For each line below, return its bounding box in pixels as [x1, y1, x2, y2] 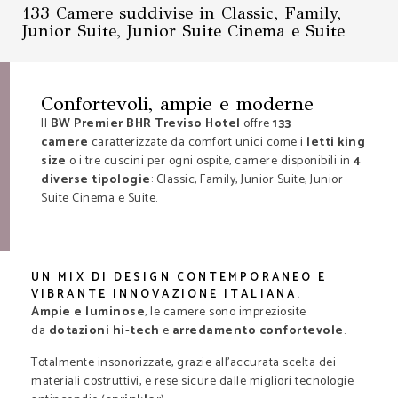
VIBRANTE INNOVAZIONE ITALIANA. [31, 285, 303, 305]
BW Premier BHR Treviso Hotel [50, 114, 241, 134]
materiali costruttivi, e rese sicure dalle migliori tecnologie [31, 370, 354, 392]
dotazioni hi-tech [48, 321, 163, 342]
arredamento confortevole [171, 321, 344, 342]
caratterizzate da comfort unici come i [88, 132, 306, 153]
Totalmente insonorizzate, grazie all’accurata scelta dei [31, 352, 336, 373]
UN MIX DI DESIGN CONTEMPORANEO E [31, 268, 328, 288]
